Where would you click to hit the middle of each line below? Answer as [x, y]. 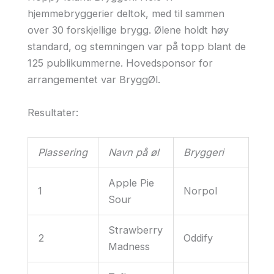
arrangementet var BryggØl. [94, 80]
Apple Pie [131, 183]
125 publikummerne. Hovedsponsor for [120, 63]
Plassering [63, 152]
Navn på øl [134, 152]
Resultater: [53, 112]
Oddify [198, 238]
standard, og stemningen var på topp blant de [136, 47]
